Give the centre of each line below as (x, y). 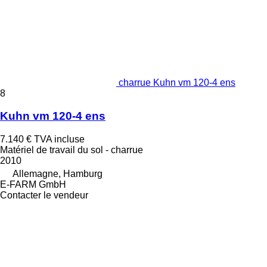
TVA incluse (59, 139)
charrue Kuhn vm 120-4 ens (177, 82)
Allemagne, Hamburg (58, 174)
